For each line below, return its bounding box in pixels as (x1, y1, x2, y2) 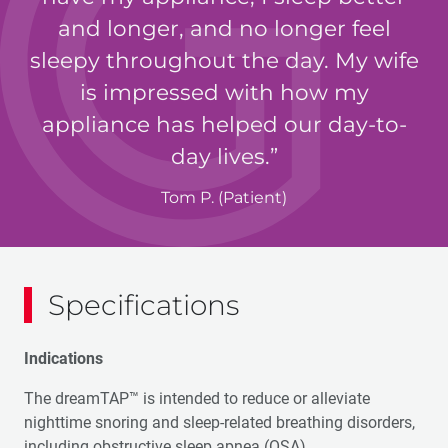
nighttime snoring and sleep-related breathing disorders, (24, 413, 415, 432)
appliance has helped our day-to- (41, 111, 407, 137)
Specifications (48, 288, 239, 322)
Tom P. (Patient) (161, 188, 287, 207)
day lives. (170, 143, 270, 169)
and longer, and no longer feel (57, 15, 391, 41)
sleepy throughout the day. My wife (29, 47, 419, 73)
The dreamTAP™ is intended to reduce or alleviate (24, 389, 370, 408)
